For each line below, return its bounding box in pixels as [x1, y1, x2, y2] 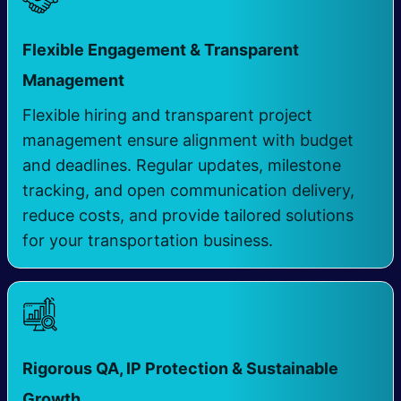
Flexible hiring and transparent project [22, 106, 312, 125]
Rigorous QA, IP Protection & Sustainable [22, 359, 338, 379]
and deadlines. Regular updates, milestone [22, 156, 341, 175]
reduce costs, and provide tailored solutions [22, 206, 354, 226]
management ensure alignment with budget [22, 131, 354, 150]
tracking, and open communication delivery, [22, 181, 354, 200]
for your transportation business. [22, 231, 273, 251]
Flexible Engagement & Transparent [22, 40, 299, 60]
